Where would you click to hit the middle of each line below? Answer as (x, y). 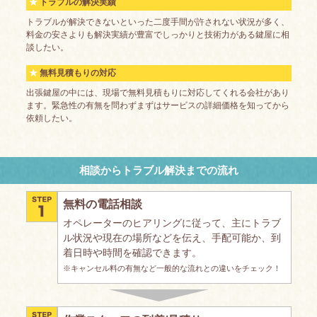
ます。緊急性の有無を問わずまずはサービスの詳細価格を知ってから (157, 106)
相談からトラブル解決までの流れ (158, 170)
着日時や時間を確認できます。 (132, 252)
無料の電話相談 (103, 204)
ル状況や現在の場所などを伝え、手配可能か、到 (172, 237)
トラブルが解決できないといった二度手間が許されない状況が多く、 (157, 22)
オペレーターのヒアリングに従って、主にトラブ (172, 223)
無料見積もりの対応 (77, 72)
